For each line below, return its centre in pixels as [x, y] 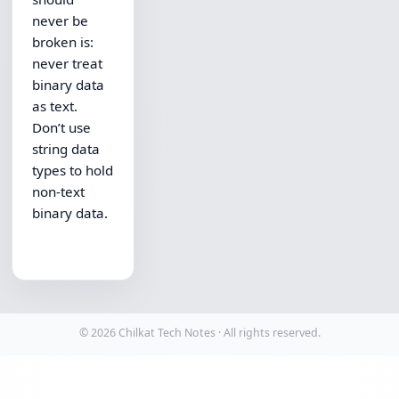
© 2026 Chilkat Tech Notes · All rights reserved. [199, 333]
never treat [68, 64]
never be [61, 21]
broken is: [63, 42]
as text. [57, 106]
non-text [59, 192]
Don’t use [62, 128]
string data [66, 149]
